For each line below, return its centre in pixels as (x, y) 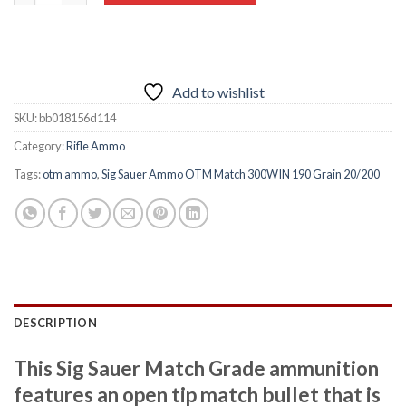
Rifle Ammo (96, 145)
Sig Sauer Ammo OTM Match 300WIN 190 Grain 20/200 (241, 174)
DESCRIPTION (55, 322)
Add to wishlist (218, 92)
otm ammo (70, 174)
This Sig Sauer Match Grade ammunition (196, 368)
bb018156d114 (77, 117)
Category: (40, 145)
